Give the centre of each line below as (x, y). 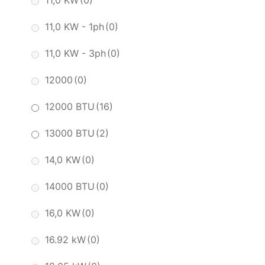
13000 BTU (70, 133)
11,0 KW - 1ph (75, 27)
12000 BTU (70, 107)
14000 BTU (70, 187)
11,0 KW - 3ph (75, 54)
